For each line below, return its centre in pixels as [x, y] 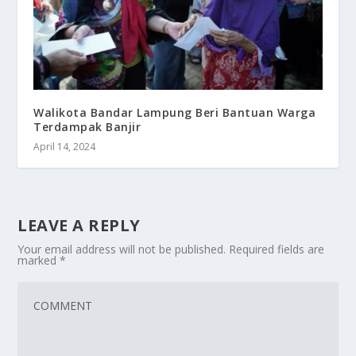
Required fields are [277, 250]
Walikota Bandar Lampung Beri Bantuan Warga [175, 113]
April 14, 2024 [65, 147]
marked [39, 261]
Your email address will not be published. [122, 250]
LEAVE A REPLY [79, 226]
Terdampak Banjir [87, 127]
